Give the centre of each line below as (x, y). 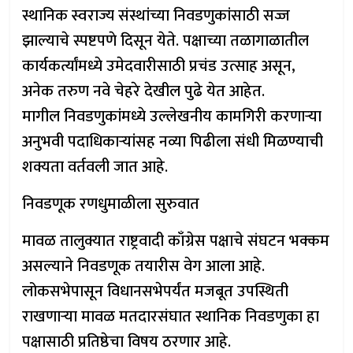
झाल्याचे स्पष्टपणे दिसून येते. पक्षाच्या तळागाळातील (166, 41)
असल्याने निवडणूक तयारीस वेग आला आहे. (144, 266)
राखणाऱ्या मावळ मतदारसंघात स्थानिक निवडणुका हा (171, 317)
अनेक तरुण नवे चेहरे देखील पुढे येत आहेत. (144, 91)
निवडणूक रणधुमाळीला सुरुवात (111, 204)
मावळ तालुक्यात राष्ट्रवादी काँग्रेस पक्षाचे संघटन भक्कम (176, 241)
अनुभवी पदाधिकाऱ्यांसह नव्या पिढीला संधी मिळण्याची (173, 142)
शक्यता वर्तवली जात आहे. (95, 167)
